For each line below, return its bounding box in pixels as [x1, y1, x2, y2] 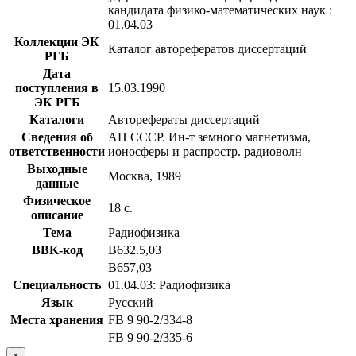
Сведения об [21, 130, 93, 144]
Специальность [13, 277, 101, 292]
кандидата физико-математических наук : [108, 2, 332, 17]
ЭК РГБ [33, 95, 80, 109]
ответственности [9, 144, 105, 158]
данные [35, 176, 79, 190]
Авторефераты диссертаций [108, 112, 260, 126]
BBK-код [31, 242, 83, 257]
